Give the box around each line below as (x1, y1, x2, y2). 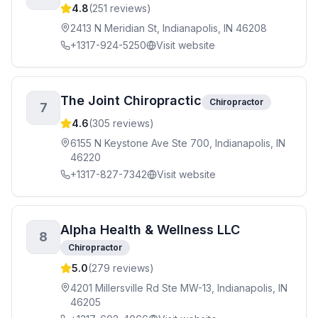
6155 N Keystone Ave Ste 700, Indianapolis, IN (70, 137, 285, 149)
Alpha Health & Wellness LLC (60, 222, 240, 237)
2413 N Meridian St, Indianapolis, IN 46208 (70, 22, 267, 34)
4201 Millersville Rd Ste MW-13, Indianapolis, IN (70, 282, 287, 294)
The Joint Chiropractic (60, 93, 202, 108)
